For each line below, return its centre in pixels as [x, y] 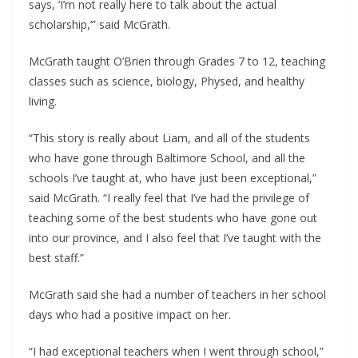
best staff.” [60, 258]
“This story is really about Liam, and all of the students [169, 138]
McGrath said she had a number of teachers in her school [177, 295]
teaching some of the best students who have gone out [173, 218]
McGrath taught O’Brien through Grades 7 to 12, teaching [177, 62]
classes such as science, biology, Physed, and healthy [167, 82]
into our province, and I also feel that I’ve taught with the [175, 238]
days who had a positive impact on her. [130, 315]
